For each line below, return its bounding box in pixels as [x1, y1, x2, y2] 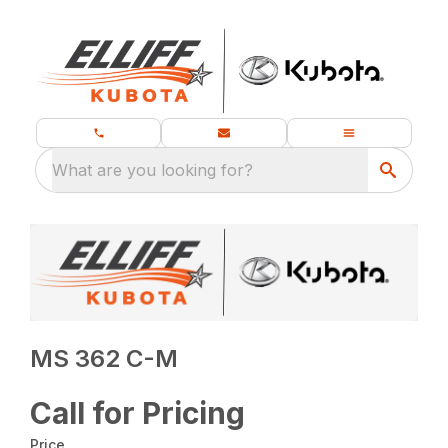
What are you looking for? [52, 160, 253, 180]
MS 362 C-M [30, 343, 179, 373]
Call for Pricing [30, 394, 246, 431]
